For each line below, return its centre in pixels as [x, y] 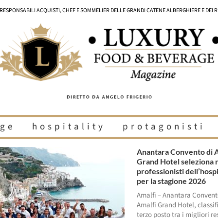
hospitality [69, 127]
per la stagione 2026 [172, 181]
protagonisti [164, 127]
